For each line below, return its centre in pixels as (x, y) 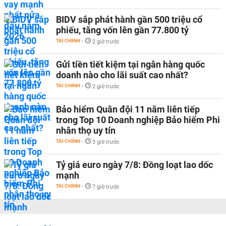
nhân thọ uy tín (86, 130)
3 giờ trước (106, 142)
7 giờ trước (106, 187)
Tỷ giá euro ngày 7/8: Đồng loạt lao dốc (134, 164)
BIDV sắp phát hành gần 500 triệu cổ (129, 19)
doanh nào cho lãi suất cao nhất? (122, 75)
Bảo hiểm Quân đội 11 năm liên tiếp (128, 109)
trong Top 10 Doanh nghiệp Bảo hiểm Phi (138, 120)
